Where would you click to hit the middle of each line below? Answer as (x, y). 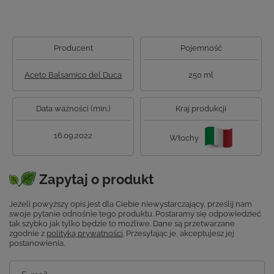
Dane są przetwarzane (194, 224)
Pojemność (201, 48)
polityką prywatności (85, 234)
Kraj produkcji (201, 109)
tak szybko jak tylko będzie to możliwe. (81, 224)
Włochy (184, 138)
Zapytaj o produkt (96, 180)
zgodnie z (28, 234)
